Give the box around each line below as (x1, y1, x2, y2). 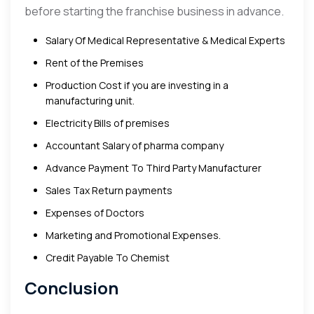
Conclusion (25, 275, 118, 299)
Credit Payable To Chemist (46, 250, 170, 264)
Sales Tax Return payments (46, 183, 172, 197)
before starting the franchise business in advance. (25, 3, 284, 19)
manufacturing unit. (46, 93, 135, 107)
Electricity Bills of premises (46, 116, 170, 130)
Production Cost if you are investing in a (46, 78, 228, 92)
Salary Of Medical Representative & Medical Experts (46, 33, 285, 47)
